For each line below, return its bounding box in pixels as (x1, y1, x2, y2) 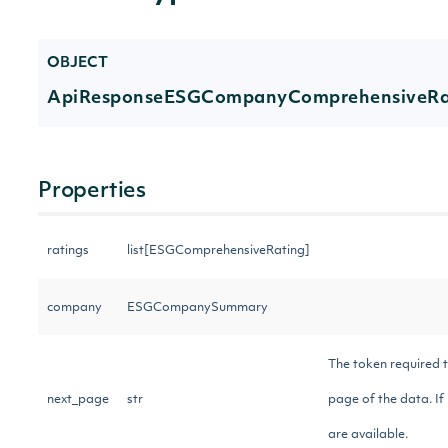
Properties (38, 181, 146, 202)
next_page (47, 394, 109, 406)
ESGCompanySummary (127, 302, 268, 314)
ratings (47, 245, 89, 257)
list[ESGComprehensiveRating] (127, 245, 310, 257)
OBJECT (47, 56, 108, 71)
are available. (328, 429, 414, 441)
